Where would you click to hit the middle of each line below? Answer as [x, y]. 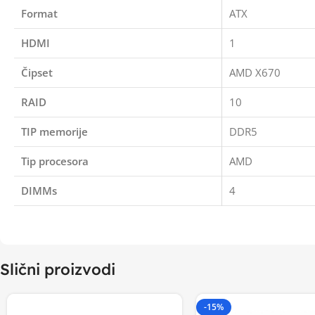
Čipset [37, 72]
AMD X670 [255, 72]
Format [39, 13]
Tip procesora [55, 161]
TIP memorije [54, 131]
